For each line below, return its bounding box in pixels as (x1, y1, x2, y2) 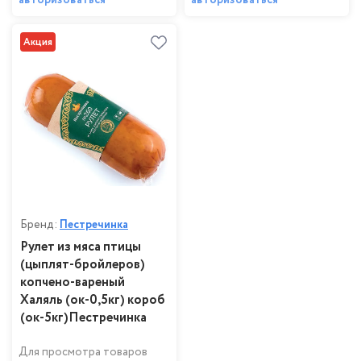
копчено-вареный (20, 273, 125, 293)
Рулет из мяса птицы (20, 238, 141, 257)
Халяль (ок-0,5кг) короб (20, 291, 165, 310)
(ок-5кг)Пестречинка (20, 309, 147, 328)
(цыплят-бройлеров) (20, 255, 145, 275)
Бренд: (20, 217, 60, 234)
